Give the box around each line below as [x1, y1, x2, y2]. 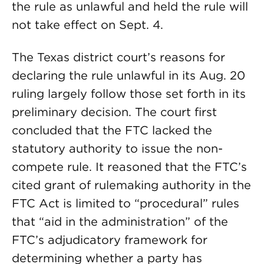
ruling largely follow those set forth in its [12, 87, 246, 101]
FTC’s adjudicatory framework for [12, 233, 207, 247]
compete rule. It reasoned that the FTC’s [12, 160, 247, 174]
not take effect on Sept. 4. [12, 18, 163, 32]
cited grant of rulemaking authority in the [12, 178, 251, 192]
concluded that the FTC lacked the [12, 123, 212, 137]
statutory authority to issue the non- [12, 141, 223, 156]
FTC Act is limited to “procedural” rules [12, 196, 239, 210]
